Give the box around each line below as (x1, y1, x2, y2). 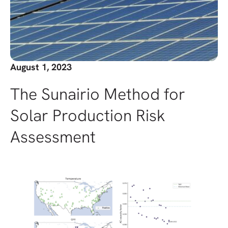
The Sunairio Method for (10, 83, 185, 105)
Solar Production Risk (10, 105, 165, 127)
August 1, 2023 (10, 61, 72, 73)
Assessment (10, 126, 96, 148)
